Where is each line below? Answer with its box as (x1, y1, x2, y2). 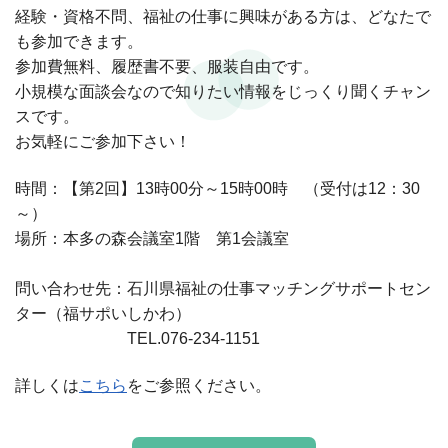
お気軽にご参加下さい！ (15, 133, 191, 150)
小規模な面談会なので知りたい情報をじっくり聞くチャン (15, 83, 431, 100)
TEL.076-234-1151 (127, 330, 260, 347)
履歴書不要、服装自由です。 (111, 58, 319, 75)
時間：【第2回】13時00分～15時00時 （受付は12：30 (15, 180, 420, 197)
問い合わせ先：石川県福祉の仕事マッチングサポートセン (15, 280, 431, 297)
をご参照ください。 (127, 377, 271, 394)
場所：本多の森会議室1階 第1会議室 (15, 230, 289, 247)
